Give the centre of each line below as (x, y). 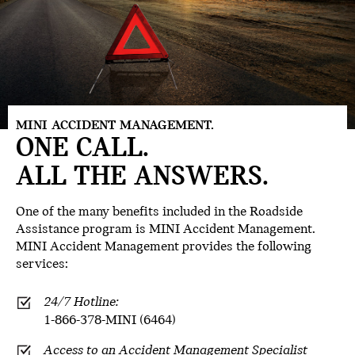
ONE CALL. (82, 149)
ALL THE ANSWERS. (142, 178)
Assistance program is (82, 230)
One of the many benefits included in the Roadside (159, 212)
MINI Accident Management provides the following (164, 247)
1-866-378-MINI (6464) (110, 321)
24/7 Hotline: (81, 303)
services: (42, 265)
